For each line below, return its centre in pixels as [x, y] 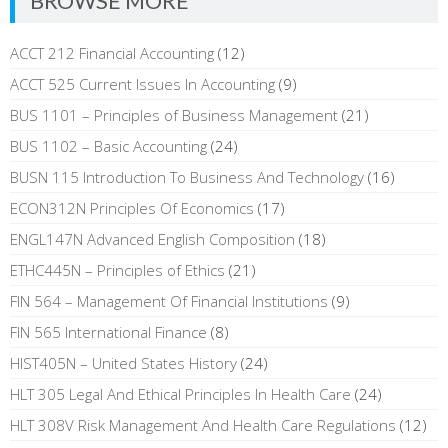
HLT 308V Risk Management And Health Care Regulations [203, 424]
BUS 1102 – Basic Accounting [108, 145]
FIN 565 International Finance [108, 331]
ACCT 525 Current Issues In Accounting [142, 83]
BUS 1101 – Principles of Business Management [174, 114]
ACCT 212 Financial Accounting [112, 52]
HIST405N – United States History [123, 362]
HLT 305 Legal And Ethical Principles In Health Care [180, 393]
